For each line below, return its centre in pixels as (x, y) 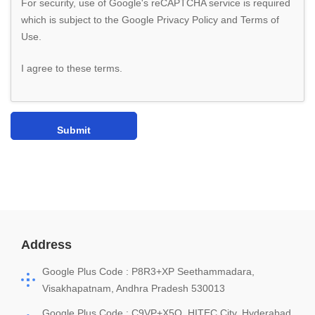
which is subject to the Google (89, 20)
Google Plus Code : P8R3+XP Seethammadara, (148, 272)
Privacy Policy (187, 20)
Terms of (260, 20)
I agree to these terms (70, 69)
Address (46, 245)
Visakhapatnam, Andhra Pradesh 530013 (134, 289)
